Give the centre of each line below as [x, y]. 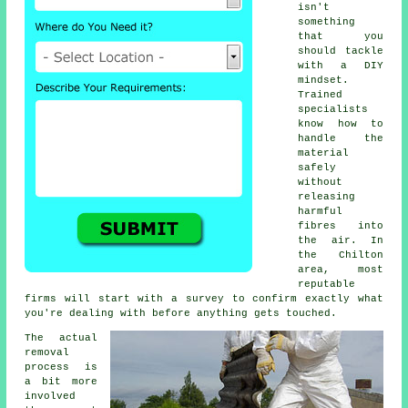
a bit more [61, 382]
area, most [341, 270]
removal [47, 353]
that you [341, 37]
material [324, 153]
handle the [341, 139]
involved [51, 397]
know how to [341, 124]
